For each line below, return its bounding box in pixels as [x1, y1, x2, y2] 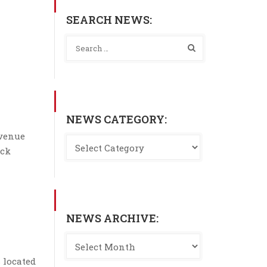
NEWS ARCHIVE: [66, 211, 159, 225]
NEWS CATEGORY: [66, 112, 167, 126]
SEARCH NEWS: [66, 13, 152, 27]
